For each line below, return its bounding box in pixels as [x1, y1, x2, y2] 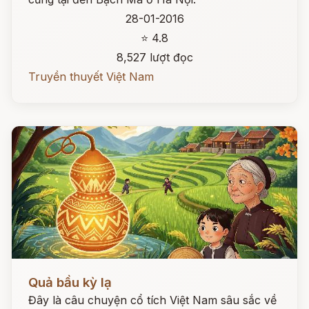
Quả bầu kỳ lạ [28, 275, 112, 290]
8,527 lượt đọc [116, 50, 193, 64]
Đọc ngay [12, 265, 62, 279]
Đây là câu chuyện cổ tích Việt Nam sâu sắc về [28, 293, 277, 307]
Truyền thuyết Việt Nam [28, 70, 154, 83]
